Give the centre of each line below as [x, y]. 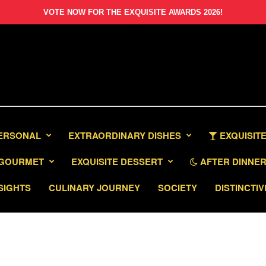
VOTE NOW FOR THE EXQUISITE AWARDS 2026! [133, 12]
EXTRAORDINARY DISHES [125, 135]
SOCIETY [178, 188]
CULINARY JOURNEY [94, 188]
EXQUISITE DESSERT [117, 161]
